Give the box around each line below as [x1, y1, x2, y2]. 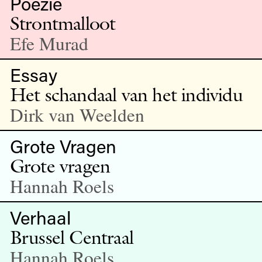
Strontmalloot [9, 11, 116, 35]
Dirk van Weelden [9, 102, 144, 127]
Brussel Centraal [9, 225, 133, 249]
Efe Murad [9, 30, 88, 56]
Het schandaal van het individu [9, 82, 243, 106]
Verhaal [9, 205, 71, 229]
